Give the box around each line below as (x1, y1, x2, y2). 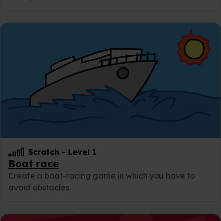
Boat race (8, 157, 59, 170)
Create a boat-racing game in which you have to (8, 170, 195, 181)
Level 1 (68, 147, 97, 157)
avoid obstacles (8, 182, 69, 192)
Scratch (28, 147, 59, 157)
